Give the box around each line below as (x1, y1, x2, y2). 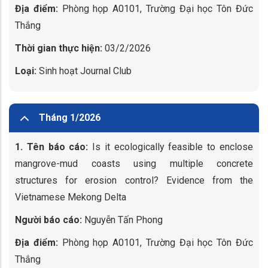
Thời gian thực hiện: (15, 42, 102, 54)
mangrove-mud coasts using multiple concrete (15, 158, 253, 169)
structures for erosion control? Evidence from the (15, 175, 253, 186)
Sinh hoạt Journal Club (36, 65, 134, 77)
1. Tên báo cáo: (15, 141, 89, 153)
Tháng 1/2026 (39, 112, 100, 123)
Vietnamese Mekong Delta (15, 191, 126, 203)
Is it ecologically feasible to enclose (88, 141, 254, 153)
